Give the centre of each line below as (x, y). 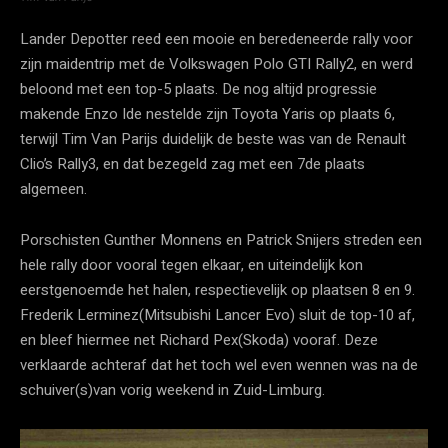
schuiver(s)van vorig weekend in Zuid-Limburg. (172, 389)
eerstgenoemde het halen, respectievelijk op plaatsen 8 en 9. (217, 289)
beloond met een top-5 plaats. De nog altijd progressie (198, 88)
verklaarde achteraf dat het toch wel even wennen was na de (219, 364)
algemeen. (53, 188)
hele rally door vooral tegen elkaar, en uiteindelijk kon (191, 264)
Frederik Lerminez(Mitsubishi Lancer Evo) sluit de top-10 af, (217, 314)
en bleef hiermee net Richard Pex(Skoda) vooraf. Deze (199, 339)
